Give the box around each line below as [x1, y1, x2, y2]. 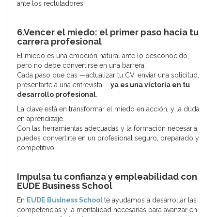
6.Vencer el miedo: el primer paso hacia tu [17, 27, 199, 38]
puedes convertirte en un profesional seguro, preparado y [17, 134, 199, 142]
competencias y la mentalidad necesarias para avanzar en [17, 206, 197, 214]
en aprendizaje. [17, 115, 64, 123]
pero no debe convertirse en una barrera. [17, 62, 146, 70]
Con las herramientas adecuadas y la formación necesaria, [17, 124, 199, 133]
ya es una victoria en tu [110, 81, 190, 89]
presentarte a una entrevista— [17, 81, 110, 89]
